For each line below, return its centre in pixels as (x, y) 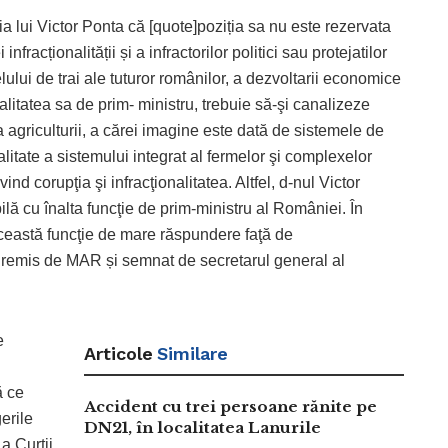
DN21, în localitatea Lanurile (202, 427)
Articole (118, 353)
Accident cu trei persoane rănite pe (230, 406)
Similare (192, 353)
